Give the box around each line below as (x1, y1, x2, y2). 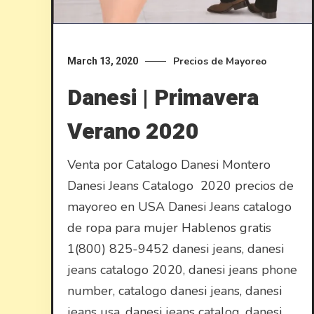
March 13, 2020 (67, 55, 139, 67)
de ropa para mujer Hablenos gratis (67, 219, 272, 236)
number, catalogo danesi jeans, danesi (67, 282, 282, 299)
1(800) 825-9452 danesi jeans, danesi (67, 240, 285, 257)
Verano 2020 (67, 115, 200, 148)
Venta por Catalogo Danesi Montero (67, 156, 271, 173)
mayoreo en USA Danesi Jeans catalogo (67, 198, 292, 215)
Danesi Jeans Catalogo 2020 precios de (67, 177, 294, 194)
